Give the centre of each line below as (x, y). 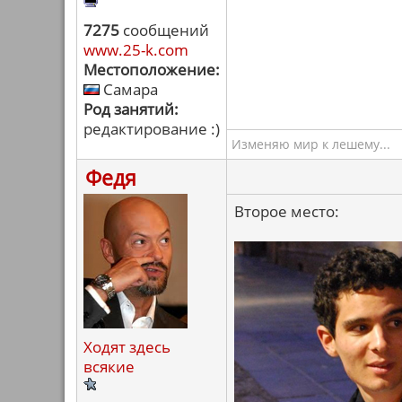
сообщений (164, 30)
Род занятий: (131, 109)
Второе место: (287, 211)
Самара (129, 89)
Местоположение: (152, 70)
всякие (109, 367)
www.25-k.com (136, 50)
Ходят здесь (127, 347)
